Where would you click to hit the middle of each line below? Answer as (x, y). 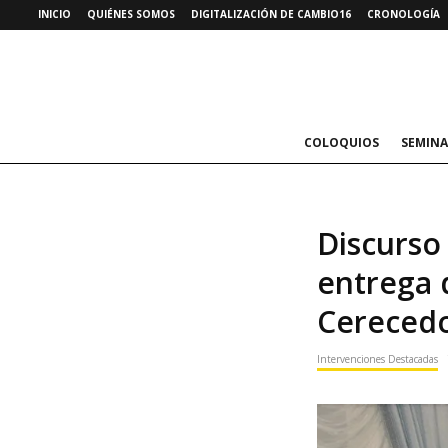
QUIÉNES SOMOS (131, 14)
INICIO (54, 14)
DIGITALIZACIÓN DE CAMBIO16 (271, 14)
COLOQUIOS (341, 142)
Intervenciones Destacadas (377, 359)
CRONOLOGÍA (403, 14)
